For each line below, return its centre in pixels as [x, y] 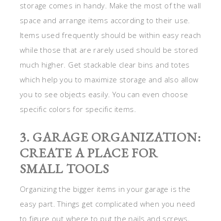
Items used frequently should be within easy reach [110, 35]
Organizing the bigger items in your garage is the [105, 189]
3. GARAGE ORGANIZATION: [110, 137]
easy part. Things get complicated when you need [108, 204]
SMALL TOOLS [64, 169]
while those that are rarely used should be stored [109, 50]
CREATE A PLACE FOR [89, 153]
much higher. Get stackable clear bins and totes [105, 65]
